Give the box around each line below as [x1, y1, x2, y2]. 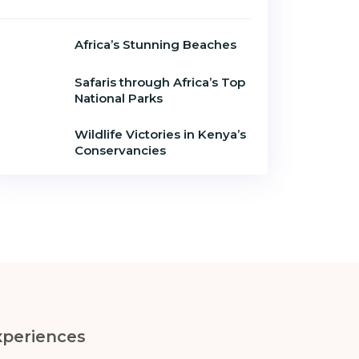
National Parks [75, 90, 163, 106]
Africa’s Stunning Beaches [75, 36, 236, 52]
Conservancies [75, 142, 166, 158]
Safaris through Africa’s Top [75, 74, 245, 90]
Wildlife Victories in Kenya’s [75, 126, 246, 142]
